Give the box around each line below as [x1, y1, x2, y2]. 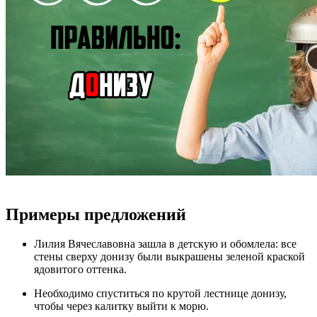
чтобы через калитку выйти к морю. [34, 300, 209, 313]
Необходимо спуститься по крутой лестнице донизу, [34, 287, 287, 300]
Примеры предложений [6, 204, 186, 224]
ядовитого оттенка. [34, 263, 127, 276]
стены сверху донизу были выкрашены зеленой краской [34, 250, 305, 263]
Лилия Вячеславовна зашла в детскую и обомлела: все [34, 238, 296, 250]
